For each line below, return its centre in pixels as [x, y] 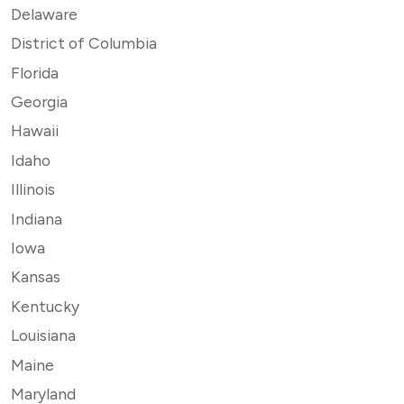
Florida [35, 72]
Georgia [39, 101]
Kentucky [45, 306]
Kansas [36, 277]
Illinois [33, 189]
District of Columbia [84, 43]
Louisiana [43, 335]
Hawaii [35, 131]
